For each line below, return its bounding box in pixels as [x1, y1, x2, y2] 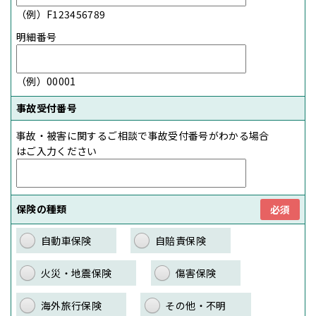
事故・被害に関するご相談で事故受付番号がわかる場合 [16, 128, 269, 143]
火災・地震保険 [41, 266, 112, 281]
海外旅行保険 [41, 298, 102, 313]
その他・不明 [165, 298, 226, 313]
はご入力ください [16, 144, 97, 159]
